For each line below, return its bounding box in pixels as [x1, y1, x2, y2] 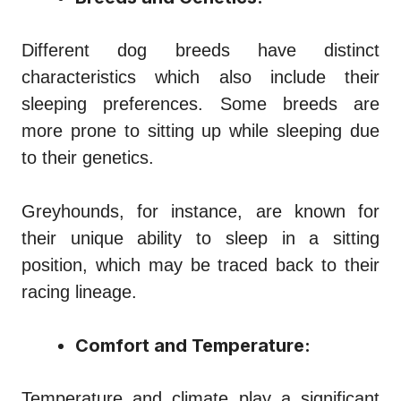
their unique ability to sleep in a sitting [21, 227, 380, 248]
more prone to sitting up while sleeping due [21, 120, 380, 141]
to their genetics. [21, 147, 154, 167]
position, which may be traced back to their [21, 254, 380, 275]
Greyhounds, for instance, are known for [21, 200, 380, 221]
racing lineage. [21, 281, 137, 302]
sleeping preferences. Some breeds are [21, 93, 380, 114]
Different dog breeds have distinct [21, 39, 380, 60]
